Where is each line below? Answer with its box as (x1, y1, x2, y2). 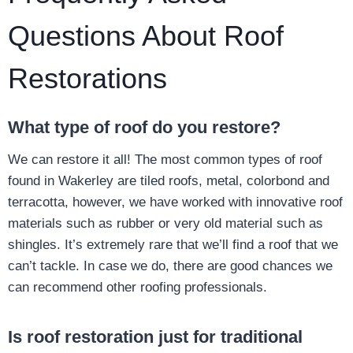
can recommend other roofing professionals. (8, 280, 267, 295)
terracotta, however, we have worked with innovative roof (8, 195, 343, 210)
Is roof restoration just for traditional (8, 327, 303, 347)
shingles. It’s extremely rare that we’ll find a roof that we (8, 237, 338, 253)
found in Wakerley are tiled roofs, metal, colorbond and (8, 173, 329, 189)
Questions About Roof (8, 20, 284, 53)
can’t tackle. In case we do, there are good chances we (8, 258, 333, 274)
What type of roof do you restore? (8, 117, 281, 138)
